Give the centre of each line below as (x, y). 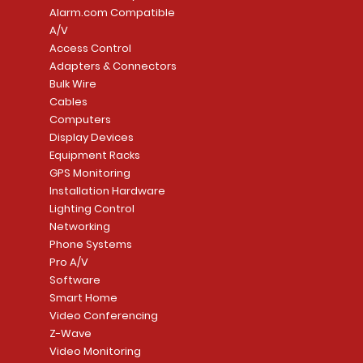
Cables (68, 102)
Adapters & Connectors (113, 66)
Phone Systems (90, 245)
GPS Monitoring (90, 173)
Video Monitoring (95, 352)
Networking (79, 227)
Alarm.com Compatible (112, 13)
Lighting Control (92, 209)
